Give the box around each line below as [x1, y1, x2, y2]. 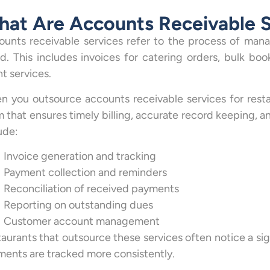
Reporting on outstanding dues [3, 198, 153, 212]
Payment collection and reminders [3, 165, 167, 179]
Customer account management [3, 214, 160, 228]
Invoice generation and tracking [3, 149, 156, 163]
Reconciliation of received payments [3, 181, 179, 195]
